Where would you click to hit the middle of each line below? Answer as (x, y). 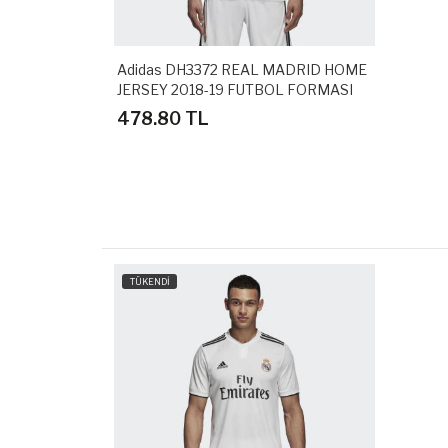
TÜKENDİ (149, 282)
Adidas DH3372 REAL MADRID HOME (242, 70)
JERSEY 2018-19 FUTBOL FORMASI (235, 90)
